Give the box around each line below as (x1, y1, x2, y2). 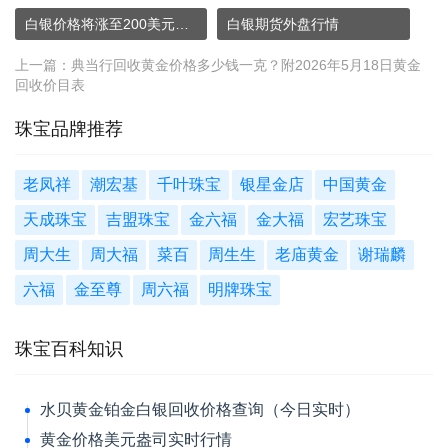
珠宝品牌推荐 (15, 119, 123, 139)
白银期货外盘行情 (227, 16, 340, 32)
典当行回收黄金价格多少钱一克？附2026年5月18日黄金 (71, 57, 421, 73)
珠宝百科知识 (15, 339, 123, 359)
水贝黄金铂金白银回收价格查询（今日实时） (40, 401, 360, 418)
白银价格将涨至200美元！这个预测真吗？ (175, 16, 189, 32)
